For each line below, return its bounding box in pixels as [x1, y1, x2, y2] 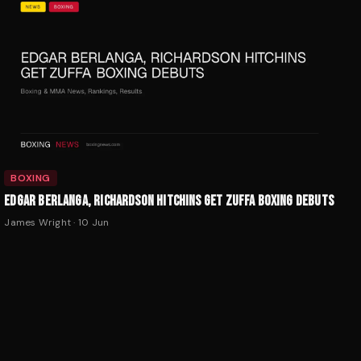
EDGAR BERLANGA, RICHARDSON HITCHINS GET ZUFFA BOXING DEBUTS [4, 192, 334, 210]
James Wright [4, 215, 72, 229]
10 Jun [77, 215, 110, 229]
